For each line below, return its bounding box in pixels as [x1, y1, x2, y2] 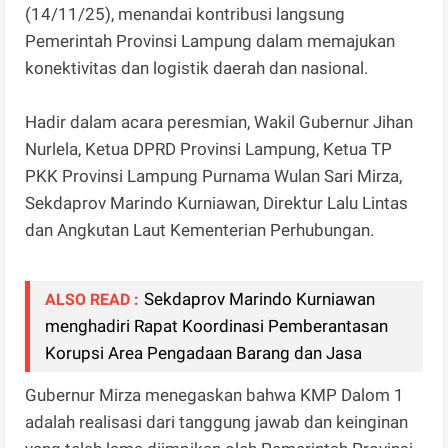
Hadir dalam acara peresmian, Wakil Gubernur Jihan [25, 112, 414, 133]
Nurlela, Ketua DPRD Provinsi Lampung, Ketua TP [25, 139, 393, 160]
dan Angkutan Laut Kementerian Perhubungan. [25, 220, 375, 241]
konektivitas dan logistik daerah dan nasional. [25, 58, 369, 79]
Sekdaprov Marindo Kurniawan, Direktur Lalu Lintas [25, 193, 409, 214]
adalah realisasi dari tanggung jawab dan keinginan [25, 412, 409, 433]
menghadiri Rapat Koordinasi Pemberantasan [45, 316, 389, 337]
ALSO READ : [45, 290, 140, 310]
